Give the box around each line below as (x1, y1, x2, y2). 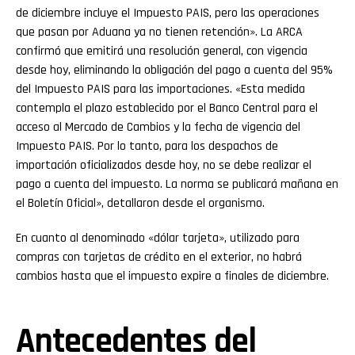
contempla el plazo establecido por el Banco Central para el (16, 100, 318, 117)
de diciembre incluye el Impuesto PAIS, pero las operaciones (16, 5, 319, 22)
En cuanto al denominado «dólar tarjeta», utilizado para (16, 230, 300, 247)
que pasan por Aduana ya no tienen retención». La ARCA (16, 24, 303, 41)
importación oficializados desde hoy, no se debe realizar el (16, 157, 311, 174)
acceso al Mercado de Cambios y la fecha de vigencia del (16, 119, 300, 136)
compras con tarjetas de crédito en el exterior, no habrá (16, 249, 302, 266)
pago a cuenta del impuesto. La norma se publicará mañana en (16, 176, 338, 193)
